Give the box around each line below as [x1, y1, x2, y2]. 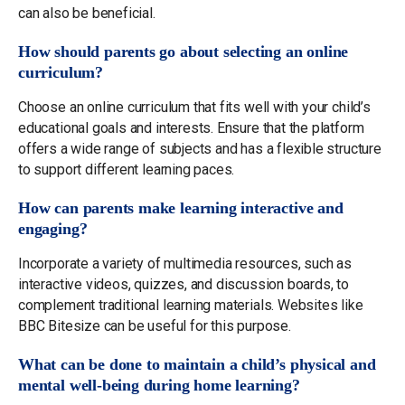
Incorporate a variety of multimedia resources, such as [18, 254, 352, 272]
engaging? [18, 219, 88, 238]
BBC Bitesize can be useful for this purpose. [18, 316, 291, 334]
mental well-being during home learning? [18, 375, 300, 394]
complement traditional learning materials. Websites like [18, 296, 363, 314]
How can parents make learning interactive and [18, 198, 344, 217]
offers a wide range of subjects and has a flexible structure [18, 139, 381, 157]
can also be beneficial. [18, 4, 155, 22]
